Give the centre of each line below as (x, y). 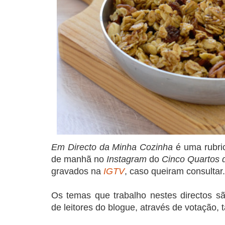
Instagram (127, 159)
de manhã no (79, 159)
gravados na (77, 172)
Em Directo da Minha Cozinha (112, 147)
